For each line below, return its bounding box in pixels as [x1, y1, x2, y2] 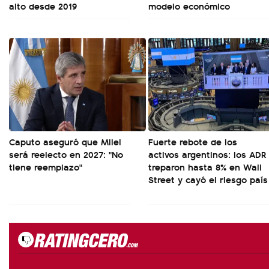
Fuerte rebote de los [148, 134, 237, 149]
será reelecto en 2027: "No [9, 147, 123, 162]
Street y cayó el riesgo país [148, 172, 268, 187]
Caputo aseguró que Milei [9, 134, 121, 149]
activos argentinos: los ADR [148, 147, 267, 162]
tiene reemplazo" [9, 160, 82, 174]
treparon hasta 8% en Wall [148, 160, 262, 174]
